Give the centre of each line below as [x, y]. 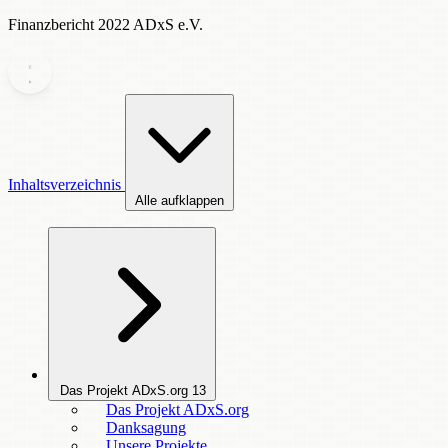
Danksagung [146, 427]
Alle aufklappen [179, 200]
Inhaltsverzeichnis [66, 184]
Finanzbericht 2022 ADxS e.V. [105, 24]
